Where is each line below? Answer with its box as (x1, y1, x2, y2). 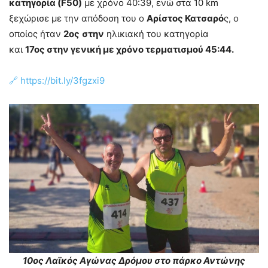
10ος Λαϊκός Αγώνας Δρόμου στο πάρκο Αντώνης (23, 255, 245, 266)
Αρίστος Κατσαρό (147, 13, 224, 24)
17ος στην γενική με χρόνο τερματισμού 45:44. (25, 44, 234, 55)
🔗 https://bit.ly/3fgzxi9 (9, 75, 105, 86)
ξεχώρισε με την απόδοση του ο (9, 13, 147, 24)
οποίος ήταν (9, 28, 63, 39)
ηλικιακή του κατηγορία (104, 28, 209, 39)
